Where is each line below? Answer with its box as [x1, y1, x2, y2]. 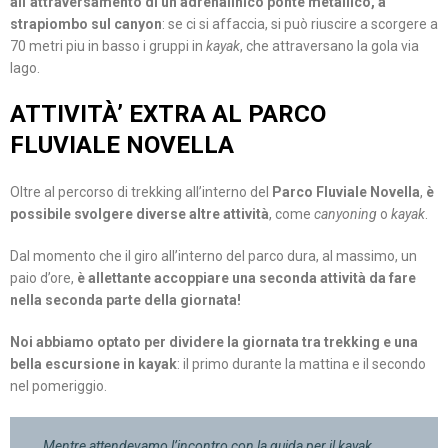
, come [269, 206, 314, 223]
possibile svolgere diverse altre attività [10, 206, 269, 223]
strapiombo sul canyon [10, 16, 162, 33]
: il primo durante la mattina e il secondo [177, 356, 426, 373]
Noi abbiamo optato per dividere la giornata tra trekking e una [10, 334, 418, 351]
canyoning [314, 206, 377, 223]
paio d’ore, [10, 270, 77, 287]
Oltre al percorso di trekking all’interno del [10, 184, 272, 201]
